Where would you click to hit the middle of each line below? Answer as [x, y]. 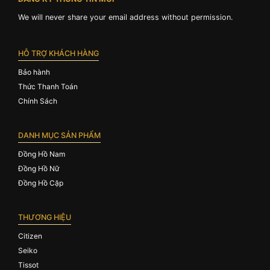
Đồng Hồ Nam [42, 154]
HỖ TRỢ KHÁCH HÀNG [58, 53]
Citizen [30, 236]
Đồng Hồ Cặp [41, 183]
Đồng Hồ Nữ [39, 169]
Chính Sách [38, 101]
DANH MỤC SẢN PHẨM [59, 136]
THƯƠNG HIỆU [45, 218]
